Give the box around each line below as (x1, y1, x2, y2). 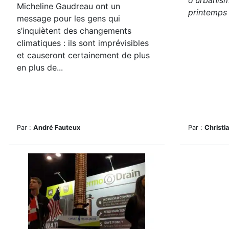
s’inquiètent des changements (17, 26, 131, 36)
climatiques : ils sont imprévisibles (17, 38, 149, 48)
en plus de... (17, 62, 63, 73)
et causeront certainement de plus (17, 50, 150, 60)
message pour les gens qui (17, 13, 120, 24)
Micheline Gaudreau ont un (17, 1, 120, 11)
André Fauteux (33, 124, 80, 131)
